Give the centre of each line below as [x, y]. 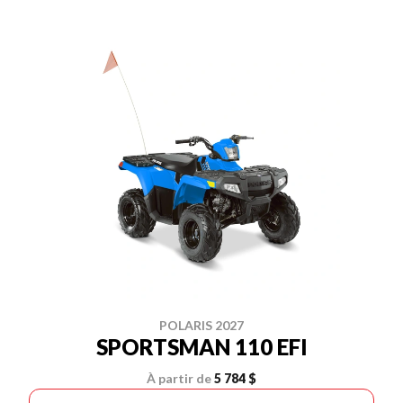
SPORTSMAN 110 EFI [201, 347]
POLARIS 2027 [201, 325]
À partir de [179, 378]
